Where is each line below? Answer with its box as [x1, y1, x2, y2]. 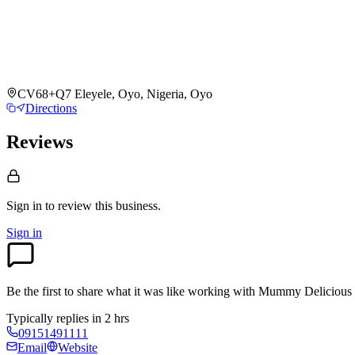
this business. [95, 199, 161, 213]
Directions [25, 101, 77, 116]
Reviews [6, 132, 73, 153]
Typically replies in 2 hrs [6, 311, 129, 326]
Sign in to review [6, 199, 92, 213]
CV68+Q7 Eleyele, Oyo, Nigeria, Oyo [17, 87, 212, 101]
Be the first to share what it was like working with [6, 284, 258, 299]
